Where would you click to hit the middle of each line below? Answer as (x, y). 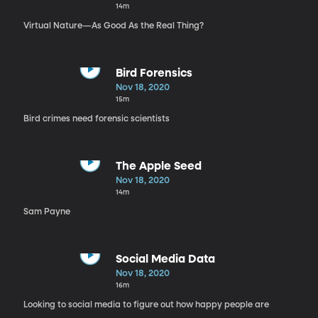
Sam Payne (46, 212)
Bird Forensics (154, 73)
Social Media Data (165, 259)
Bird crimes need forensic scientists (96, 119)
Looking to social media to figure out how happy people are (146, 305)
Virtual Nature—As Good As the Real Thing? (113, 26)
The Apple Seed (158, 166)
